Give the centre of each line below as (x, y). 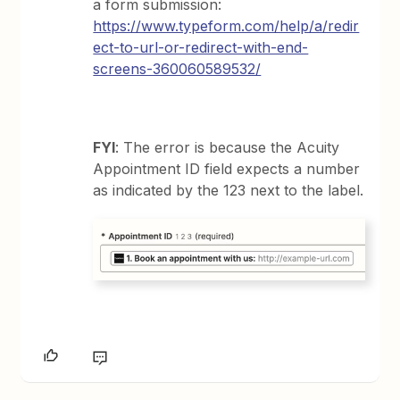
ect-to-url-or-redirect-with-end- (201, 47)
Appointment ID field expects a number (227, 168)
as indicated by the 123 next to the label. (229, 190)
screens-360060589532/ (177, 68)
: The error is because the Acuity (228, 147)
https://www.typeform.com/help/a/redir (226, 25)
